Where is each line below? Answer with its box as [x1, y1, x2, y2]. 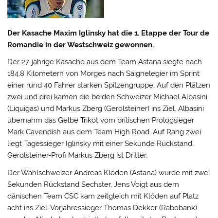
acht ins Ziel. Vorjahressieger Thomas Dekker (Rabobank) [7, 203, 198, 212]
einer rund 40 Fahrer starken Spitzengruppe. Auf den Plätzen [7, 81, 211, 90]
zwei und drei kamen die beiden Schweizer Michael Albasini [7, 92, 208, 102]
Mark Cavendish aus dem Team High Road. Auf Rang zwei [7, 127, 201, 137]
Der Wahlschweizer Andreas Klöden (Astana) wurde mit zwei [7, 168, 210, 177]
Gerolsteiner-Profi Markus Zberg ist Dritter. [7, 151, 148, 160]
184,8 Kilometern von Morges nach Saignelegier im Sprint [7, 69, 200, 78]
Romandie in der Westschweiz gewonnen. [7, 40, 154, 49]
